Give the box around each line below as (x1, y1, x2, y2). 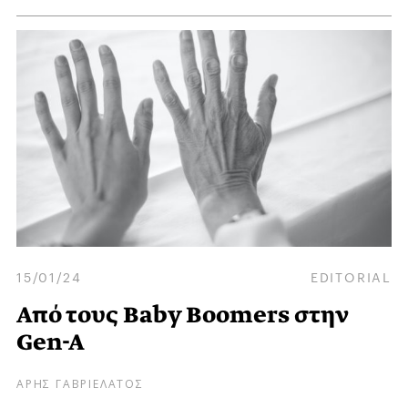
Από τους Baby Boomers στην (16, 299, 349, 331)
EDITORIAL (310, 265, 392, 286)
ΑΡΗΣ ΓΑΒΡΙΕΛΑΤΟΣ (16, 373, 144, 392)
